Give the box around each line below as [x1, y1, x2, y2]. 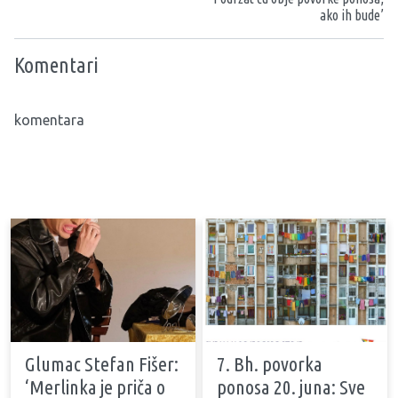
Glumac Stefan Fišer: [25, 352, 179, 375]
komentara [14, 112, 84, 128]
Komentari [14, 53, 99, 77]
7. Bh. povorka [217, 352, 322, 375]
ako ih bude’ [320, 7, 384, 23]
